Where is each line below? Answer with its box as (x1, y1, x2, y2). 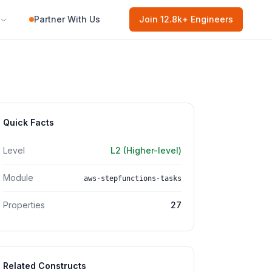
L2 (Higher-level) (110, 145, 182, 155)
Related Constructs (3, 260, 86, 271)
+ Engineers (182, 14, 233, 24)
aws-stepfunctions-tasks (84, 174, 182, 183)
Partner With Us (34, 14, 100, 24)
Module (3, 172, 33, 183)
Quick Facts (3, 117, 54, 127)
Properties (3, 200, 45, 210)
